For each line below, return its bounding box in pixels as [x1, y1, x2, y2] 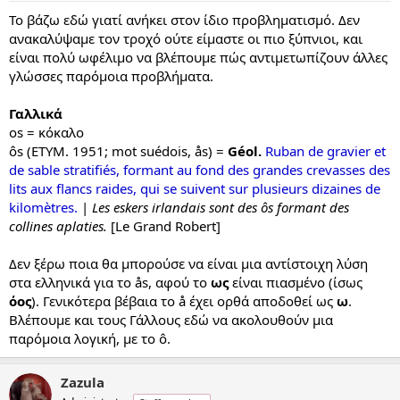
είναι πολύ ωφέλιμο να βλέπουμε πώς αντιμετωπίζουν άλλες [9, 48, 387, 67]
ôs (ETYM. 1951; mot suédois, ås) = [9, 142, 228, 161]
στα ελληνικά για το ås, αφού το [9, 273, 211, 292]
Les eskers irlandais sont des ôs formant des [92, 198, 349, 217]
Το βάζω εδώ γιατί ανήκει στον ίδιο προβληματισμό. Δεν [9, 11, 360, 29]
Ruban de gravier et [265, 142, 386, 161]
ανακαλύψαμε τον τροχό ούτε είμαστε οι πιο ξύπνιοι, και [9, 29, 362, 48]
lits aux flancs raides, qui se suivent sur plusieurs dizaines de [9, 179, 380, 198]
